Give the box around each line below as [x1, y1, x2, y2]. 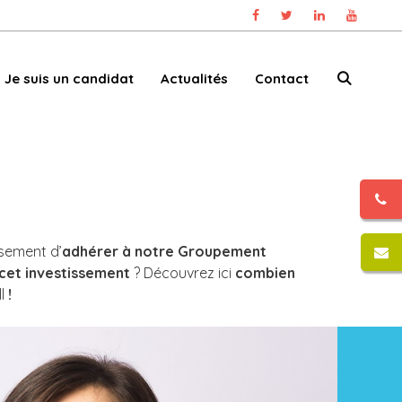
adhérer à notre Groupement [62, 241, 267, 260]
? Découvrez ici [129, 263, 235, 282]
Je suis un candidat [4, 69, 134, 87]
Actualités [160, 69, 228, 87]
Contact [254, 69, 309, 87]
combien [234, 263, 295, 282]
